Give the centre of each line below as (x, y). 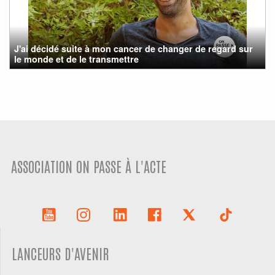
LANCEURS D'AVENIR (61, 254)
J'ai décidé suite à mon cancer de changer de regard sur (134, 48)
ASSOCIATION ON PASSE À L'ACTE (89, 166)
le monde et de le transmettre (77, 59)
